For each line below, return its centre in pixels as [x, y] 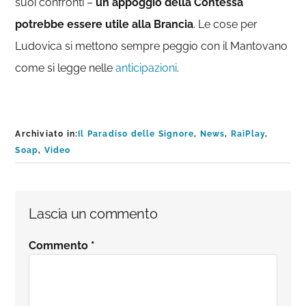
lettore [47, 265]
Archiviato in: [47, 134]
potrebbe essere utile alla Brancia [105, 24]
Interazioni [65, 205]
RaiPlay [248, 134]
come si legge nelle [66, 68]
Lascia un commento [93, 214]
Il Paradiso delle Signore [136, 134]
